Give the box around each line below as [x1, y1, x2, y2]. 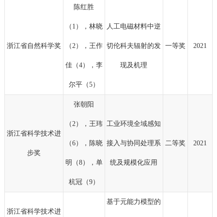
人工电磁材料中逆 [107, 23, 161, 31]
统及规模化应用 [110, 159, 158, 167]
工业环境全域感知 [107, 120, 161, 128]
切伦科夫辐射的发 [107, 42, 161, 50]
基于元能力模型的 [107, 198, 161, 206]
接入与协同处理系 [107, 139, 161, 147]
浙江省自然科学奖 [6, 42, 61, 50]
